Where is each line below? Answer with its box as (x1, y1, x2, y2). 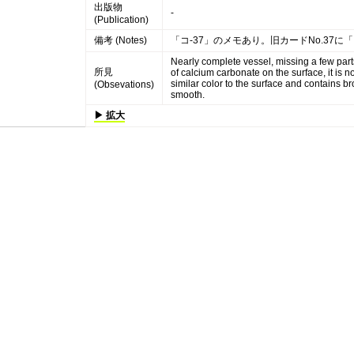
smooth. (170, 89, 205, 100)
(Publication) (93, 14, 149, 25)
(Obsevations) (93, 79, 154, 90)
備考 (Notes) (93, 35, 147, 46)
